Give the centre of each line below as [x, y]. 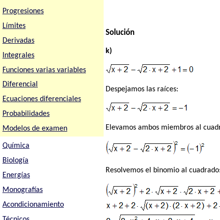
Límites [14, 26]
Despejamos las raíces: [142, 89]
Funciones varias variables [44, 70]
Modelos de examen [35, 129]
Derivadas [18, 41]
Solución [120, 32]
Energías [16, 175]
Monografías [22, 190]
